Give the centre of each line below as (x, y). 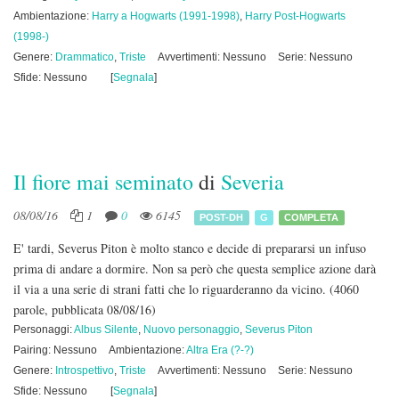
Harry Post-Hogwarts (295, 16)
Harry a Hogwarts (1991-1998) (166, 16)
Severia (252, 182)
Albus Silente (106, 330)
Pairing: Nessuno (55, 350)
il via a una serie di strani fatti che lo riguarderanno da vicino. (171, 289)
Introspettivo (85, 370)
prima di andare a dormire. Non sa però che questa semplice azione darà (195, 269)
